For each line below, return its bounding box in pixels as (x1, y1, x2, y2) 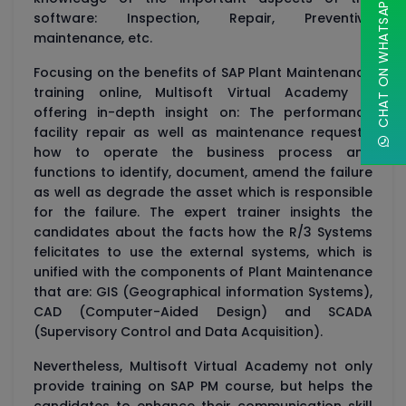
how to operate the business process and (34, 143, 372, 162)
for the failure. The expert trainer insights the (34, 203, 372, 222)
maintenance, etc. (34, 29, 152, 48)
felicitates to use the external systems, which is (34, 243, 372, 262)
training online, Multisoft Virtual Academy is (34, 83, 372, 102)
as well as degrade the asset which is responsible (34, 183, 372, 202)
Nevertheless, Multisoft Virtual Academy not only (34, 357, 372, 376)
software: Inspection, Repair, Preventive (34, 9, 372, 28)
